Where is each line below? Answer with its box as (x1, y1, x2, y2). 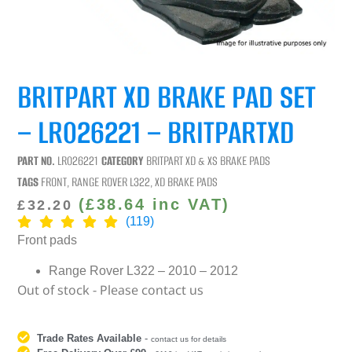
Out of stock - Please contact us (17, 280, 204, 299)
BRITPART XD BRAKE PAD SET (17, 75, 317, 119)
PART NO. (17, 152, 58, 170)
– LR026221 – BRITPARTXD (17, 111, 295, 155)
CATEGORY (101, 152, 145, 170)
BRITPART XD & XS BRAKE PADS (146, 152, 271, 170)
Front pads (17, 233, 78, 247)
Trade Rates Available (37, 332, 142, 344)
